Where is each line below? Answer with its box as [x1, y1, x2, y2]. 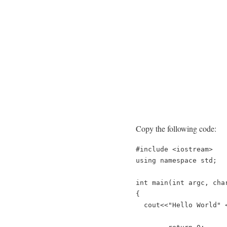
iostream [176, 145, 209, 153]
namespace [160, 156, 197, 164]
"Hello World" [168, 201, 221, 209]
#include [136, 145, 168, 153]
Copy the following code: [136, 123, 216, 134]
